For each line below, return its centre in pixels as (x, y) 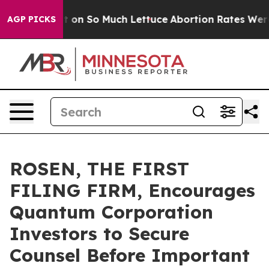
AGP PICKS (32, 19)
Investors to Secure (99, 234)
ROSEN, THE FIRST (99, 169)
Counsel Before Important (130, 255)
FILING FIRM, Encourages (132, 190)
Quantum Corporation (111, 212)
